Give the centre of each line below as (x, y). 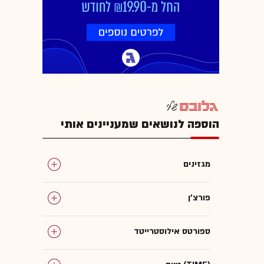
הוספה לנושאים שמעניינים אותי (140, 124)
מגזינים (197, 164)
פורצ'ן (199, 197)
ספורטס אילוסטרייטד (172, 231)
